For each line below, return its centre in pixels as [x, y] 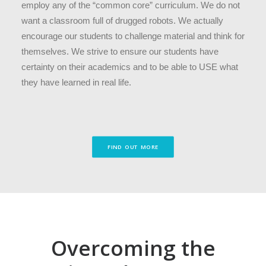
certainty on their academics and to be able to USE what [130, 67]
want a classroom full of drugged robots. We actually [122, 20]
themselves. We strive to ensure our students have [120, 51]
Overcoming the [133, 248]
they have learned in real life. [76, 82]
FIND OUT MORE [133, 147]
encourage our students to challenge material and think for [133, 36]
